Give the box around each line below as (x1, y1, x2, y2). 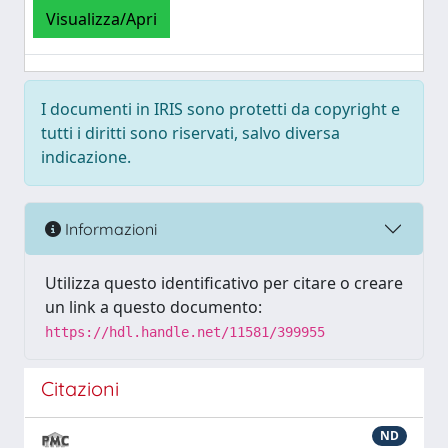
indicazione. (41, 146, 131, 168)
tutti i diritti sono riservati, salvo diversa (41, 122, 340, 144)
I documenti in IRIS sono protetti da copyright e (41, 98, 400, 120)
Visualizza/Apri (46, 8, 157, 31)
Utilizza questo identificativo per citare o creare (45, 272, 403, 294)
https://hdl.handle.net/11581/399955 (45, 324, 325, 340)
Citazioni (41, 376, 119, 401)
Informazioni (61, 218, 157, 239)
